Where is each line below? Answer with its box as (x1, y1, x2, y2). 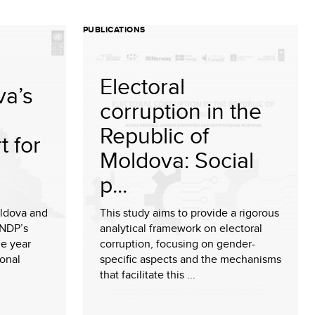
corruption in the (100, 94, 262, 127)
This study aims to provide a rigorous (100, 205, 279, 221)
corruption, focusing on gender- (100, 236, 255, 252)
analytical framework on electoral (100, 220, 262, 236)
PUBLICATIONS (83, 23, 146, 36)
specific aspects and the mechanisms (100, 251, 281, 267)
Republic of (100, 119, 209, 151)
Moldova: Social (100, 143, 254, 176)
